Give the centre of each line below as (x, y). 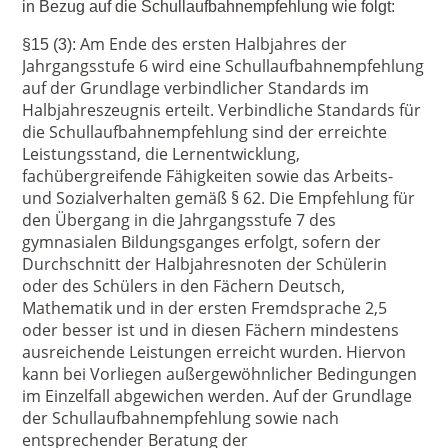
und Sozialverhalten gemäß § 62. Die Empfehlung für (219, 198)
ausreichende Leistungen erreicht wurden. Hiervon (214, 352)
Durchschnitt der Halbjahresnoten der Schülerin (205, 264)
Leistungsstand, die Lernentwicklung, (161, 154)
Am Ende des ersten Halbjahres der (214, 44)
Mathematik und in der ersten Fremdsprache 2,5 (205, 308)
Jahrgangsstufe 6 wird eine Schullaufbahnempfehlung (223, 66)
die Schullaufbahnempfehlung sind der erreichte (205, 132)
